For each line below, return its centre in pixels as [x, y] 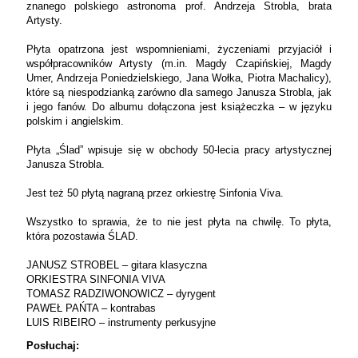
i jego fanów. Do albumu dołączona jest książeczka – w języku [179, 107]
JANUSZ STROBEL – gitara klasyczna [117, 265]
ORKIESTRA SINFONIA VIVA [96, 280]
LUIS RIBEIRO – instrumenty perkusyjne [121, 323]
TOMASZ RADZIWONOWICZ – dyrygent [121, 294]
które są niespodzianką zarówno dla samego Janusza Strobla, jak [179, 93]
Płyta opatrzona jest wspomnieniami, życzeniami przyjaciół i [179, 50]
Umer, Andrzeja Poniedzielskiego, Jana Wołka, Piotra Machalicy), [179, 78]
